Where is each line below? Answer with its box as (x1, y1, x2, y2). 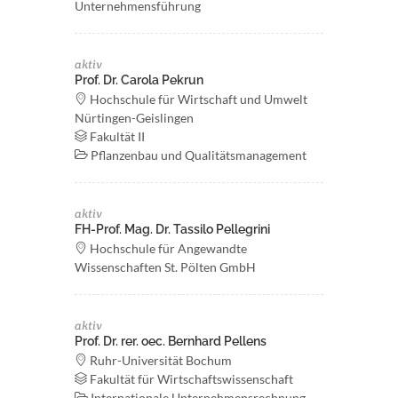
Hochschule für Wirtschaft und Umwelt (87, 92, 307, 107)
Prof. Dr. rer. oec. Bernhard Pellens (75, 334, 267, 348)
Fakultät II (87, 129, 145, 144)
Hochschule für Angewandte (87, 241, 247, 256)
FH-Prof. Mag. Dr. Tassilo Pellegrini (75, 222, 270, 236)
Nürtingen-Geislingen (75, 110, 194, 125)
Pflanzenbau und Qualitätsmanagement (88, 147, 306, 163)
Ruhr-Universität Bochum (87, 353, 232, 368)
